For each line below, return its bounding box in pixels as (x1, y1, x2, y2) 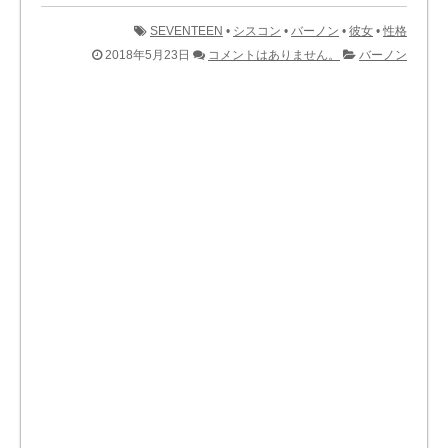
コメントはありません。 (208, 47, 340, 62)
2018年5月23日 (102, 47, 190, 62)
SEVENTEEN (150, 23, 223, 38)
